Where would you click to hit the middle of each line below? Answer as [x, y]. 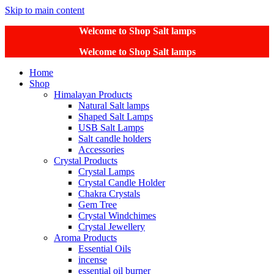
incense [93, 260]
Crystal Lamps [106, 172]
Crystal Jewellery [112, 227]
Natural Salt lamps [114, 106]
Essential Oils [105, 249]
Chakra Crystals [109, 194]
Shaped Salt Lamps [116, 117]
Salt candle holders [115, 139]
